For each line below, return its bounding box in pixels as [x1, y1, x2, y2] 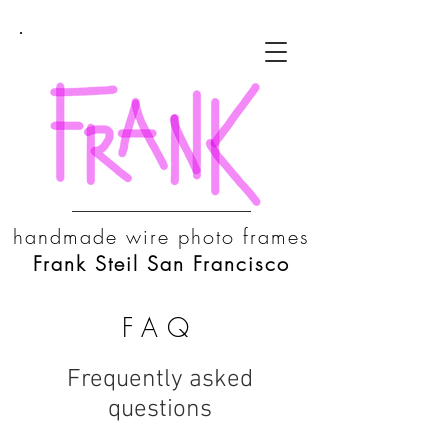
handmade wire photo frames [12, 223, 310, 250]
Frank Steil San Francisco [32, 250, 290, 277]
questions [108, 395, 212, 425]
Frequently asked [67, 365, 253, 395]
